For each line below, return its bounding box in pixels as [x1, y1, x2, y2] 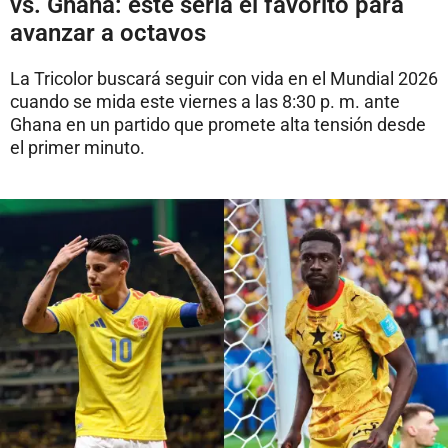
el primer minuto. [10, 136, 145, 158]
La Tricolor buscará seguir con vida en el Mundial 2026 [10, 67, 438, 89]
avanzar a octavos [10, 18, 206, 47]
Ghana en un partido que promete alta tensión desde [10, 113, 426, 135]
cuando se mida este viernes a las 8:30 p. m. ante [10, 90, 400, 112]
